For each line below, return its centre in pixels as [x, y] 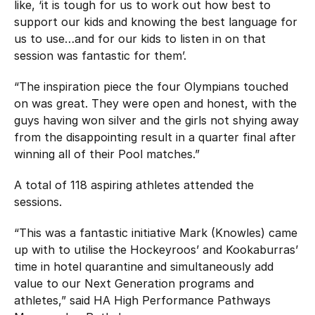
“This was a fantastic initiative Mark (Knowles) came [156, 232]
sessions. [38, 201]
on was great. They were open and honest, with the [155, 103]
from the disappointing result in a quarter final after [155, 137]
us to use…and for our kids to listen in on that [140, 38]
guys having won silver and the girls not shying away [156, 120]
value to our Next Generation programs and [134, 283]
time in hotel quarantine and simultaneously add [144, 266]
